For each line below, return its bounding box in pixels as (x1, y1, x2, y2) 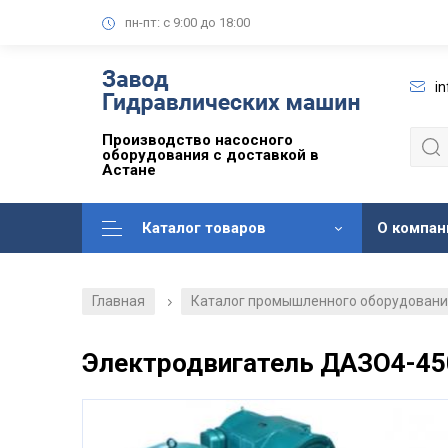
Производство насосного (102, 131, 293, 150)
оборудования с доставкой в (102, 146, 319, 165)
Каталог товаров (142, 219, 266, 238)
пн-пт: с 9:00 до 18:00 (125, 14, 250, 30)
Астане (102, 161, 156, 180)
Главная (92, 293, 145, 310)
